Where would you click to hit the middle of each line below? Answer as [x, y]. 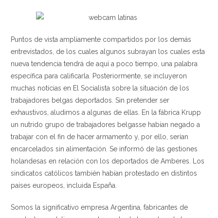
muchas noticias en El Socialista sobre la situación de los [100, 88]
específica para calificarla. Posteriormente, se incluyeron [99, 76]
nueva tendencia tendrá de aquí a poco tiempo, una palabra [104, 64]
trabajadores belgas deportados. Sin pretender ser [90, 100]
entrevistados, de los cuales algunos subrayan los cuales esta [108, 52]
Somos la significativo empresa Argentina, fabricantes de [100, 207]
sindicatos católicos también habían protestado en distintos [104, 173]
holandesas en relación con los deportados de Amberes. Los [108, 161]
